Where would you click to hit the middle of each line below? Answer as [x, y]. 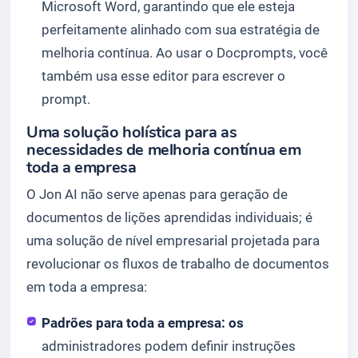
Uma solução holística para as [132, 133]
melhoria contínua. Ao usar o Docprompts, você [185, 53]
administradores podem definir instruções [169, 346]
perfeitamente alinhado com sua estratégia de [181, 30]
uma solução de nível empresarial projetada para [173, 241]
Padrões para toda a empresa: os [143, 323]
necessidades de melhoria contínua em [164, 150]
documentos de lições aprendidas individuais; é [169, 218]
